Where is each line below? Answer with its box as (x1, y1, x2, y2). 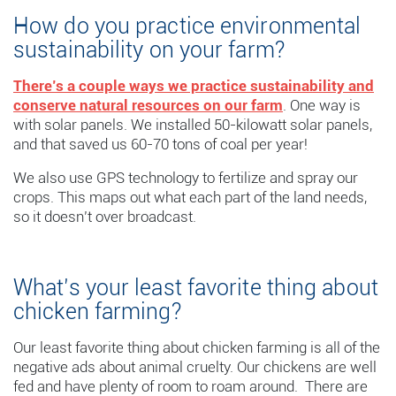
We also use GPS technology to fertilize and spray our (13, 169, 358, 187)
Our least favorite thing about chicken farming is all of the (13, 339, 380, 356)
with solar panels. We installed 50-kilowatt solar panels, (13, 116, 372, 133)
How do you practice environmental (13, 13, 362, 39)
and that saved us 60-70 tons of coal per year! (13, 135, 308, 153)
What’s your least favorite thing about (13, 275, 378, 301)
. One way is (283, 96, 361, 114)
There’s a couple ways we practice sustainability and (13, 77, 374, 95)
